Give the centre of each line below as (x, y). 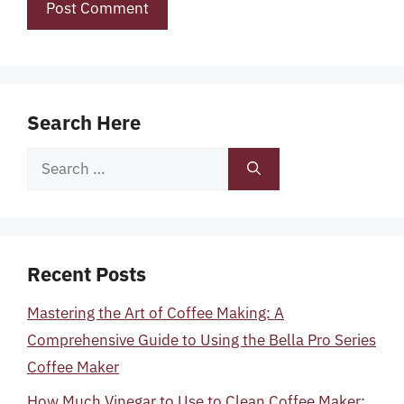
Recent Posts (87, 273)
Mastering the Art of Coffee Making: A (156, 312)
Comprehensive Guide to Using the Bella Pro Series (202, 340)
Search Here (84, 122)
